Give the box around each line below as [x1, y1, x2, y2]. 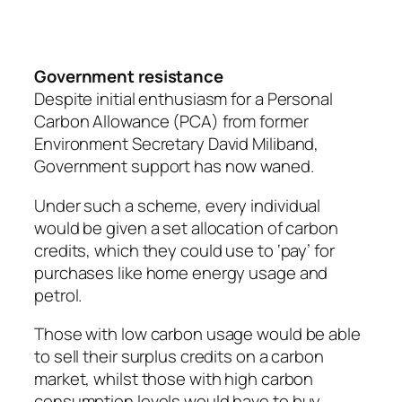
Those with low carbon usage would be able [34, 322, 361, 346]
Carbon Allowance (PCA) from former [34, 109, 309, 134]
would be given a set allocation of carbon [34, 215, 338, 240]
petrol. [34, 283, 83, 307]
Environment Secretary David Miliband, [34, 132, 319, 156]
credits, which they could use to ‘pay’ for [34, 238, 335, 262]
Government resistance [34, 65, 223, 89]
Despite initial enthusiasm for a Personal [34, 87, 333, 111]
